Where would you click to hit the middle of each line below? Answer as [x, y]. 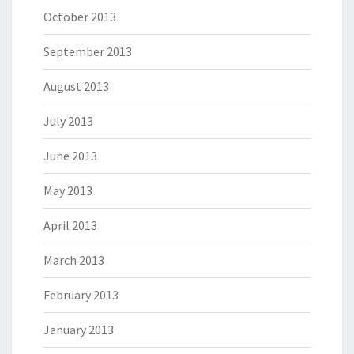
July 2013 [68, 121]
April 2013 [70, 226]
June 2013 [70, 156]
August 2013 [76, 87]
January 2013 [79, 330]
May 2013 [68, 191]
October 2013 [80, 17]
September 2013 [88, 52]
